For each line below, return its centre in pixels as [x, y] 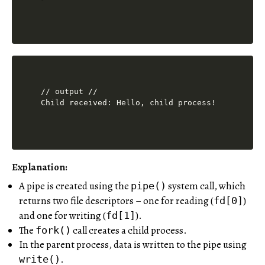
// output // [70, 92]
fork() [53, 230]
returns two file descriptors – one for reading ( [116, 201]
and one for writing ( [62, 216]
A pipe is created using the [75, 186]
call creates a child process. [129, 231]
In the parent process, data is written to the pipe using [133, 245]
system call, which [206, 186]
